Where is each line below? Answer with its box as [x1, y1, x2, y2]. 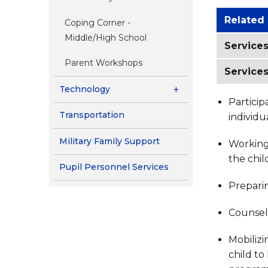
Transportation [59, 109, 124, 121]
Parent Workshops [64, 57, 142, 69]
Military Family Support [59, 135, 160, 147]
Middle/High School [64, 32, 147, 43]
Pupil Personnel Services [59, 162, 169, 173]
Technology [59, 83, 110, 95]
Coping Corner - [64, 17, 130, 28]
